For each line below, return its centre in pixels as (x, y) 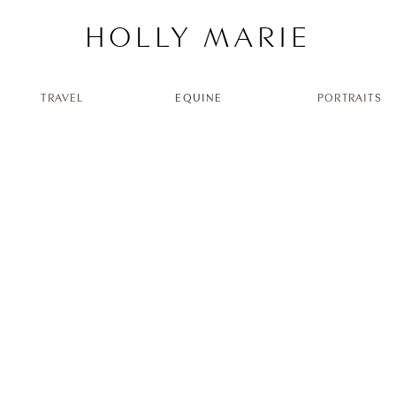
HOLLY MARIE (198, 36)
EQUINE (199, 98)
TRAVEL (62, 98)
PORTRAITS (350, 98)
